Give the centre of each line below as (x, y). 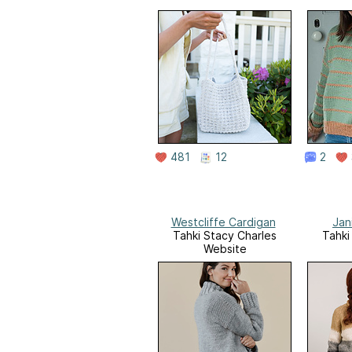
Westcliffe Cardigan (223, 222)
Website (225, 249)
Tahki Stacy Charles (225, 236)
